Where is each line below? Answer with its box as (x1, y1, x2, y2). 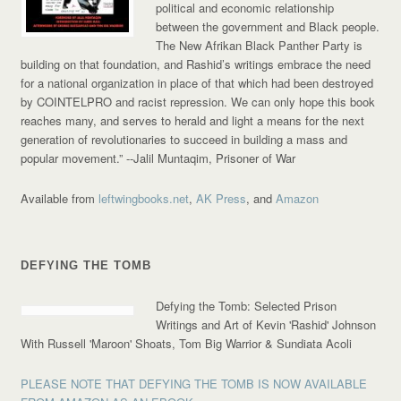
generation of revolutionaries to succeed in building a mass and (21, 131, 348, 149)
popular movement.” (21, 149, 127, 167)
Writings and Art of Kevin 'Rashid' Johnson (156, 316, 377, 334)
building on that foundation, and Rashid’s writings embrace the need (21, 55, 371, 73)
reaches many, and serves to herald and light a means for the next (21, 112, 365, 130)
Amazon (276, 190, 320, 208)
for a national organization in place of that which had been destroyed (21, 74, 374, 92)
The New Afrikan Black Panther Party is (156, 37, 363, 55)
